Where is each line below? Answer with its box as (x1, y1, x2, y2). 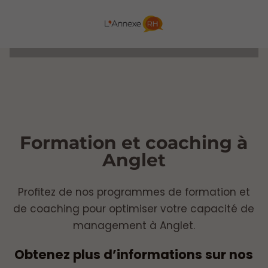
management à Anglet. (72, 218, 195, 233)
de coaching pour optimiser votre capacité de (13, 201, 255, 216)
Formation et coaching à (20, 132, 248, 153)
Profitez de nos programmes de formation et (17, 184, 250, 199)
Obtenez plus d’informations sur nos (14, 245, 254, 263)
